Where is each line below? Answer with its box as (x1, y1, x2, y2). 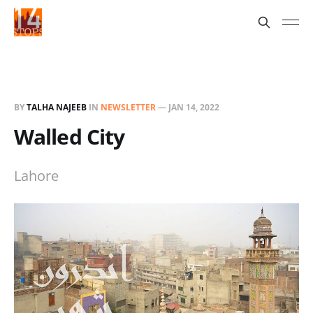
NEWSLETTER (101, 101, 156, 113)
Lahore (14, 166, 59, 185)
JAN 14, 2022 (168, 101, 219, 113)
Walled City (14, 122, 125, 151)
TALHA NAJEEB (27, 101, 87, 113)
